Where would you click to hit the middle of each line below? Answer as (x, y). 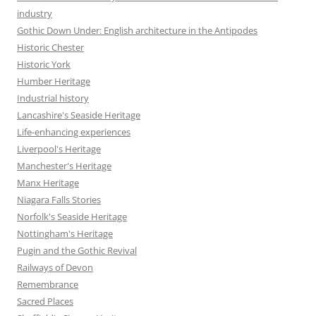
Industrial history (53, 98)
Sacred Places (45, 302)
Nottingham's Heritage (65, 234)
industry (35, 14)
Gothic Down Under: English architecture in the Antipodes (137, 31)
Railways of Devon (55, 268)
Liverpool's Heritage (59, 149)
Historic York (44, 65)
